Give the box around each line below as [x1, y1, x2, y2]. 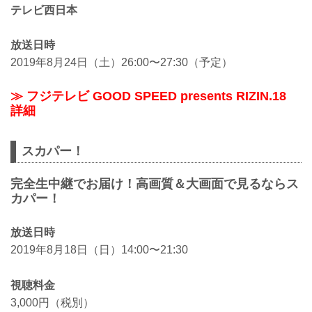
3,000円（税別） [10, 296, 94, 309]
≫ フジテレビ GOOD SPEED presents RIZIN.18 [10, 88, 286, 103]
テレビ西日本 [10, 3, 77, 16]
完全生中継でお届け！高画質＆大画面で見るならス [10, 176, 299, 191]
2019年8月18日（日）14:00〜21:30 [10, 244, 188, 256]
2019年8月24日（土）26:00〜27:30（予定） [10, 56, 233, 69]
